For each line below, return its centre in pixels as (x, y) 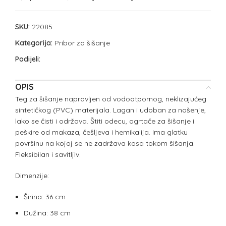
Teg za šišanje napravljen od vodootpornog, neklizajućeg (111, 99)
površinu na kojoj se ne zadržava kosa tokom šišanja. (105, 144)
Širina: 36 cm (45, 197)
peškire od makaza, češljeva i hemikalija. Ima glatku (101, 132)
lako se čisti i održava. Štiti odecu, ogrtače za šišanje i (105, 121)
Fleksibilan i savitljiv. (48, 155)
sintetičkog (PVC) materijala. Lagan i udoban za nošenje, (110, 110)
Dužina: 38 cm (47, 213)
